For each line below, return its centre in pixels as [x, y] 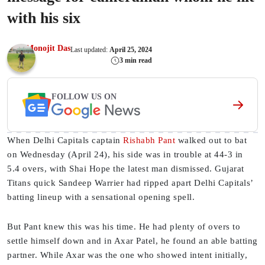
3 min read [136, 60]
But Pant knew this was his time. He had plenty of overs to [124, 227]
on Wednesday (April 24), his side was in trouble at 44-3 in [125, 154]
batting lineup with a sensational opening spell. [101, 197]
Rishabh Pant [149, 140]
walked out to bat [211, 140]
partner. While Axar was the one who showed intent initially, [127, 255]
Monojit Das [48, 48]
